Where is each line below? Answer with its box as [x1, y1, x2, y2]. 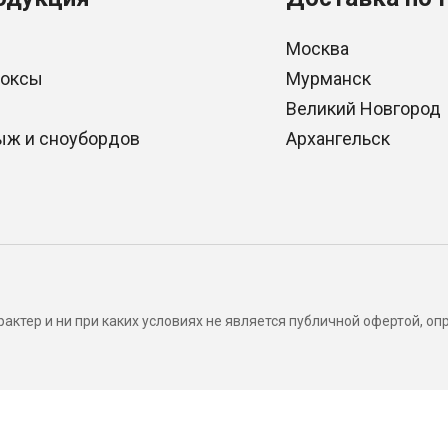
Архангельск [286, 128, 391, 149]
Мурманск [286, 68, 372, 89]
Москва [286, 38, 350, 59]
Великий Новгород [286, 98, 442, 119]
